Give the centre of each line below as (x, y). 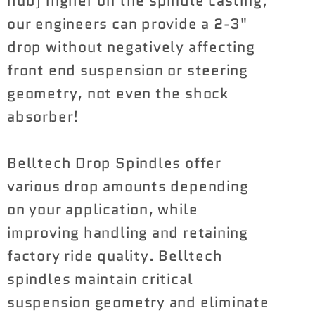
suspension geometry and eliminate (138, 303)
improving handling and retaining (128, 233)
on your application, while (103, 210)
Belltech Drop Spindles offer (114, 163)
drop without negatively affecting (131, 47)
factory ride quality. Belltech (115, 256)
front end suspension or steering (128, 71)
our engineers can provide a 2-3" (128, 24)
